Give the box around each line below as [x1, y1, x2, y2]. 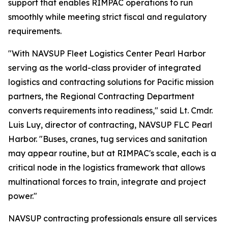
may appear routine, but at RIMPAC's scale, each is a [8, 148, 216, 158]
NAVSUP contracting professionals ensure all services [8, 213, 217, 223]
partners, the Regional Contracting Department [8, 91, 194, 101]
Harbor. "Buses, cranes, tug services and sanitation [8, 134, 207, 144]
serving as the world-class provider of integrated [8, 63, 201, 73]
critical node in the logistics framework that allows [8, 162, 205, 173]
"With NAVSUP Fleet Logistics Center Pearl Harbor [8, 48, 206, 59]
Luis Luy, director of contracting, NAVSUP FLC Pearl [8, 120, 212, 130]
